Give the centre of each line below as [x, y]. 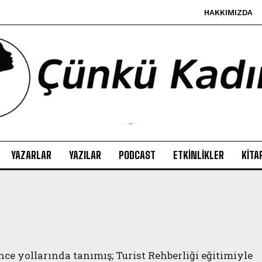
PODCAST [137, 155]
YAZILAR [85, 155]
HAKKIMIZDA [228, 13]
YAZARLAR [31, 155]
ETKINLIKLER [198, 155]
